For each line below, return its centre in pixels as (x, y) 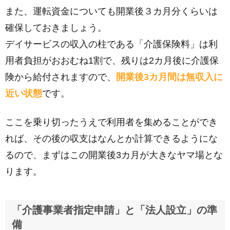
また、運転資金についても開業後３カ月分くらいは (111, 11)
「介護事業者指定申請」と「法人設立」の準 (114, 210)
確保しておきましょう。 (56, 28)
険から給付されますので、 (61, 77)
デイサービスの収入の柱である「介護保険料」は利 (111, 44)
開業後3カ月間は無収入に (169, 77)
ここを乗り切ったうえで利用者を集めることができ (111, 122)
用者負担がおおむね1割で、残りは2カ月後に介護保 (112, 61)
